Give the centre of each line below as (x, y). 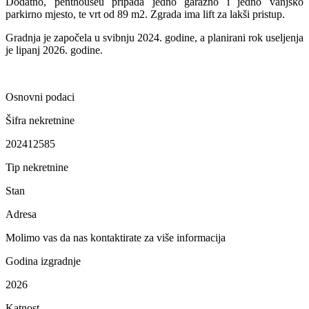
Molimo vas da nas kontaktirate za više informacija (116, 237)
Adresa (21, 214)
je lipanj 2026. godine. (54, 50)
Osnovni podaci (40, 97)
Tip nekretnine (37, 167)
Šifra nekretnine (40, 120)
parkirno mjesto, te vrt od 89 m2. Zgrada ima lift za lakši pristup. (145, 14)
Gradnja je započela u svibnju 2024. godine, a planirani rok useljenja (154, 37)
